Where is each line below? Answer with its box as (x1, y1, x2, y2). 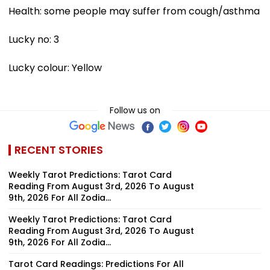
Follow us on (110, 104, 160, 116)
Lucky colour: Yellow (8, 60, 102, 75)
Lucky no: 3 (8, 32, 59, 46)
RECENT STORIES (14, 142, 103, 157)
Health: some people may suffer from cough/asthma (8, 4, 260, 18)
